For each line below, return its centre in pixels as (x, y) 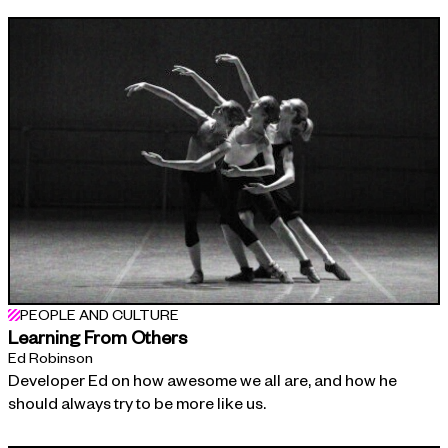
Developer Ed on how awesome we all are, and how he (202, 380)
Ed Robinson (50, 358)
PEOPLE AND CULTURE (99, 315)
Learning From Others (97, 337)
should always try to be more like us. (137, 403)
